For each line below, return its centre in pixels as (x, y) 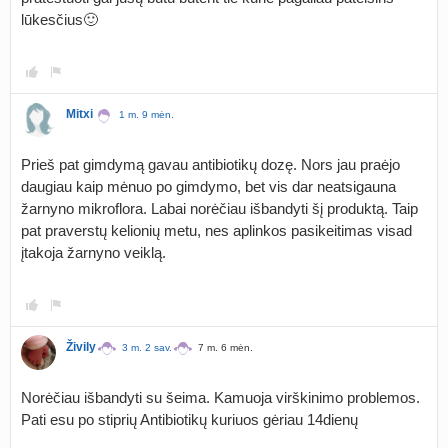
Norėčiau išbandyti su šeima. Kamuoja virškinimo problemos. (220, 397)
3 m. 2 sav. (147, 347)
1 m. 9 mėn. (146, 114)
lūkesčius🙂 (59, 19)
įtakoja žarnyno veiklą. (93, 252)
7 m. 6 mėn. (225, 347)
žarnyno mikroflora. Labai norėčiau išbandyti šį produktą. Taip (219, 208)
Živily (81, 347)
